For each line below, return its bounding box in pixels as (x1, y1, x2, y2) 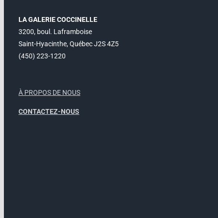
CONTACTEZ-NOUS (18, 108, 79, 116)
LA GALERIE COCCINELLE (18, 16, 97, 24)
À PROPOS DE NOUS (18, 89, 80, 97)
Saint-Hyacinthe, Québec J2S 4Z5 (18, 40, 119, 48)
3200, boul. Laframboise (18, 28, 92, 36)
